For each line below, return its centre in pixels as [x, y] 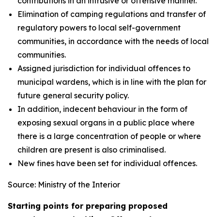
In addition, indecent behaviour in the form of [102, 109]
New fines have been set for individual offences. [107, 163]
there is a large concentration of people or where [109, 136]
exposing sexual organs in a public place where [106, 123]
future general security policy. [73, 95]
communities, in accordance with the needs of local [113, 41]
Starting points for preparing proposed [88, 206]
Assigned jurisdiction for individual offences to [104, 68]
